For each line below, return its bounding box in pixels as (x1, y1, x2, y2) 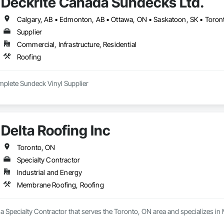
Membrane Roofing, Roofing (16, 180, 104, 189)
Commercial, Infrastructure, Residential (16, 40, 136, 49)
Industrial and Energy (16, 168, 82, 177)
